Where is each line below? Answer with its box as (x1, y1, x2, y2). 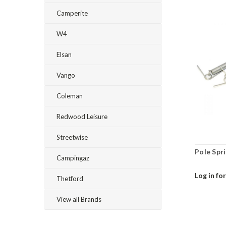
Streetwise (56, 133, 88, 141)
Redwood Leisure (56, 112, 107, 121)
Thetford (56, 175, 83, 183)
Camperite (56, 9, 88, 17)
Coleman (56, 92, 83, 100)
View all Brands (56, 195, 101, 203)
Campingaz (56, 154, 89, 162)
